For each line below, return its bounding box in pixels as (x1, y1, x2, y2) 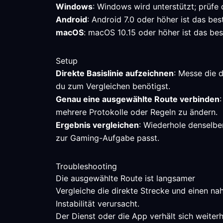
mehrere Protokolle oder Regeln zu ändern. (56, 107, 218, 117)
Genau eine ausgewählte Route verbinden (56, 94, 220, 104)
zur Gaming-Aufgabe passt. (56, 133, 159, 143)
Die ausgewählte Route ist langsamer (56, 173, 195, 183)
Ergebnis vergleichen (56, 120, 139, 130)
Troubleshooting (56, 161, 117, 171)
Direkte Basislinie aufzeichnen (56, 68, 174, 78)
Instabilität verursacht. (56, 199, 139, 209)
